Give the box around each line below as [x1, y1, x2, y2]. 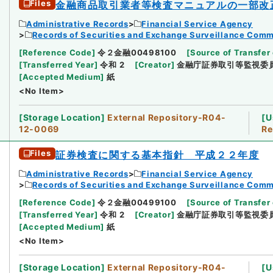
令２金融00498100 [97, 47, 177, 57]
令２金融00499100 [97, 197, 177, 207]
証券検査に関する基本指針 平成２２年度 [55, 148, 260, 161]
